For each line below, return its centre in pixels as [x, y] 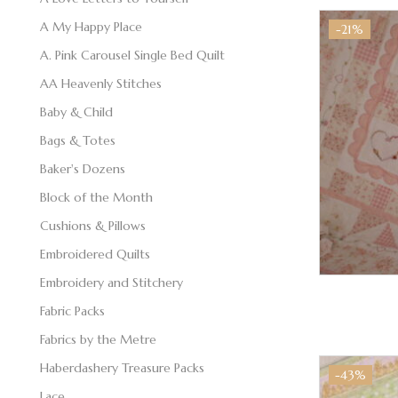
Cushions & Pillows [93, 225]
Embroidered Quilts [95, 254]
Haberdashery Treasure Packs [122, 367]
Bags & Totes [78, 140]
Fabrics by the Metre [98, 339]
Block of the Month [96, 197]
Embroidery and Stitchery [111, 282]
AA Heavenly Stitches [101, 83]
